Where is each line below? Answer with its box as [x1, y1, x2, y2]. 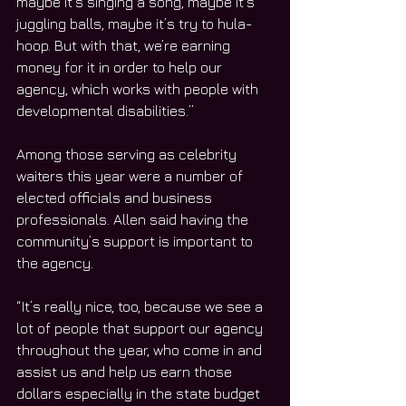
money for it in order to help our [16, 58, 226, 75]
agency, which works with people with [16, 80, 262, 97]
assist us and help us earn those [16, 362, 236, 380]
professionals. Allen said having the [16, 210, 252, 227]
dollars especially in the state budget [16, 384, 264, 401]
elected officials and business [16, 188, 216, 206]
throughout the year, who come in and [16, 341, 266, 358]
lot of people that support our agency [16, 319, 266, 336]
